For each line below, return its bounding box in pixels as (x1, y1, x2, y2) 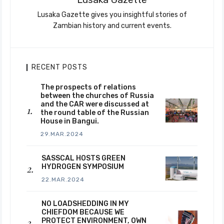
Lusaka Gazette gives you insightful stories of (37, 10, 187, 19)
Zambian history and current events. (52, 21, 171, 30)
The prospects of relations (40, 83, 136, 91)
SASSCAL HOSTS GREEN (41, 154, 125, 162)
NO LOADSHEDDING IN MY (41, 199, 129, 208)
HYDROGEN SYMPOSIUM (41, 162, 124, 171)
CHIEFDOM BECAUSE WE (41, 208, 124, 216)
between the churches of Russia (40, 91, 154, 100)
